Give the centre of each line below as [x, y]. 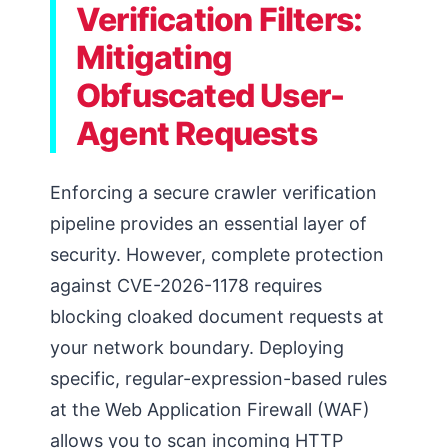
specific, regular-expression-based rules [218, 378]
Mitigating [154, 57]
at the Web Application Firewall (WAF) [210, 409]
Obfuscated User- [210, 95]
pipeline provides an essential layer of [208, 223]
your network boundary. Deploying [197, 347]
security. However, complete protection [217, 254]
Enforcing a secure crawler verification [213, 192]
